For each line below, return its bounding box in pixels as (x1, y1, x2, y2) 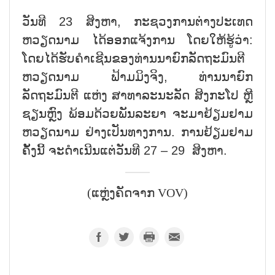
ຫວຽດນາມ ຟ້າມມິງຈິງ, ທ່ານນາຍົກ (22, 69, 253, 83)
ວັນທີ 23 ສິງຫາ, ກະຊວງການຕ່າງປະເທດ (22, 14, 253, 28)
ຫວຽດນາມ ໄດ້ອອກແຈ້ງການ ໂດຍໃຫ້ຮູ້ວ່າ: (22, 33, 253, 47)
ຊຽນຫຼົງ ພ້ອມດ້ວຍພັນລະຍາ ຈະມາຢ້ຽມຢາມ (22, 106, 253, 120)
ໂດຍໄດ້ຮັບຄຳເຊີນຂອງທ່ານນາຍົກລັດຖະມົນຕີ (22, 51, 245, 65)
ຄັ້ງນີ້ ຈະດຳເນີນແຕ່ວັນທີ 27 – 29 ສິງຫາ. (22, 143, 227, 157)
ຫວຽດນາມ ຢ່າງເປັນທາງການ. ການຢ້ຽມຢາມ (22, 125, 253, 139)
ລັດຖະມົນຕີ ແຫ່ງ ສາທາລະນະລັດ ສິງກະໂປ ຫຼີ (22, 88, 253, 102)
